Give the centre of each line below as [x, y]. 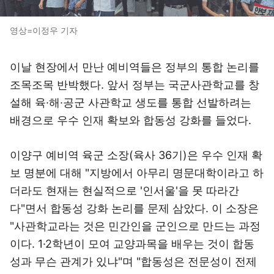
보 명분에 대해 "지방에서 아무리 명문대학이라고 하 [137, 173]
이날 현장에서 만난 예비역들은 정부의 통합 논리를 [135, 67]
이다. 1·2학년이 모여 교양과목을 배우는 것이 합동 [132, 244]
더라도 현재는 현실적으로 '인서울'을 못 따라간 [124, 191]
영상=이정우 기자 [44, 30]
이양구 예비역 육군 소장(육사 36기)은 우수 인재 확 [136, 155]
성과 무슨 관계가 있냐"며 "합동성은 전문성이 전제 [133, 261]
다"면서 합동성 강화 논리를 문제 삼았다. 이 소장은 [134, 208]
